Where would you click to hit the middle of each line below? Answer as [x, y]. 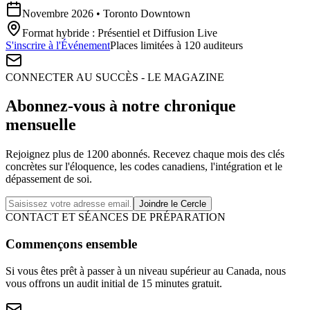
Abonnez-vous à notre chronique [121, 106]
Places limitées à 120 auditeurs [176, 45]
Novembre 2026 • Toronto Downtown [106, 13]
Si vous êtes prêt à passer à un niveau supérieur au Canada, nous [146, 271]
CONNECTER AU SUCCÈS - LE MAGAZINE [115, 77]
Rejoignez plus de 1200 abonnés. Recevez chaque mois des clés [145, 154]
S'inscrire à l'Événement [58, 45]
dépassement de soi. [49, 179]
